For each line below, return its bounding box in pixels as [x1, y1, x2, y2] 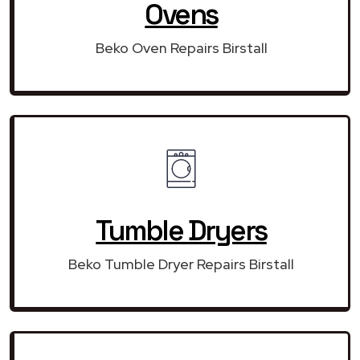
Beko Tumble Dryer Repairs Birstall [68, 254, 294, 273]
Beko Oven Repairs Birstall [95, 38, 268, 57]
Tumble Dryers [96, 212, 267, 248]
